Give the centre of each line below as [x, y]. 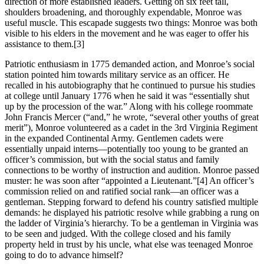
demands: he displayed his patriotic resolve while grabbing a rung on [132, 212]
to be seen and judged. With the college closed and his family [118, 233]
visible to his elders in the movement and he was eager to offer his [127, 33]
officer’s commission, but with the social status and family [112, 159]
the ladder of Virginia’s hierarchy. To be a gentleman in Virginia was [131, 223]
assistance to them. [39, 44]
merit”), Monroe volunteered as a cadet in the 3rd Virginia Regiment [131, 127]
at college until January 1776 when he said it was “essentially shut [127, 95]
